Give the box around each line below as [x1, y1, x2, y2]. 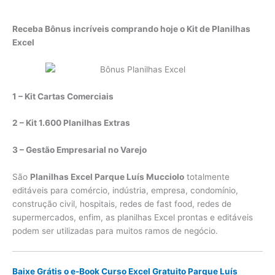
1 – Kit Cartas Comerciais [12, 91, 114, 101]
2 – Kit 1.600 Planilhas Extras [12, 118, 130, 128]
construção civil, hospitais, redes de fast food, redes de [12, 199, 231, 209]
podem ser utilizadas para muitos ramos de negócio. [12, 226, 218, 236]
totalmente [184, 172, 230, 182]
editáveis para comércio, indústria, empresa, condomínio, [12, 185, 238, 196]
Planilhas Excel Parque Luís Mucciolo [30, 172, 184, 182]
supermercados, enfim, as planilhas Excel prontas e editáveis [12, 212, 253, 223]
